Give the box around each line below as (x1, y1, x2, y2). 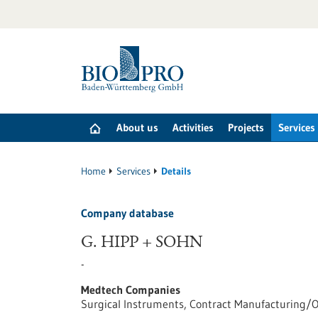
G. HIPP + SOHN (81, 235, 202, 252)
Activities (172, 121, 214, 134)
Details (161, 165, 191, 177)
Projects (228, 121, 264, 134)
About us (116, 121, 158, 134)
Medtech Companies (81, 283, 180, 297)
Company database (81, 206, 174, 220)
